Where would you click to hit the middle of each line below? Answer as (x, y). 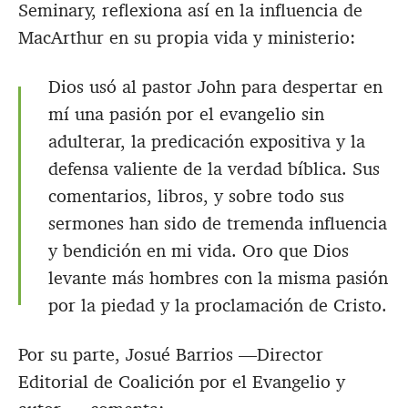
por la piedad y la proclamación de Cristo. (218, 306)
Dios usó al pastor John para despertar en (215, 87)
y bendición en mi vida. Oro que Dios (199, 251)
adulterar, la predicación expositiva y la (207, 142)
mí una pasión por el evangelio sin (186, 114)
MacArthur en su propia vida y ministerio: (187, 38)
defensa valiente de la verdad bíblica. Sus (214, 169)
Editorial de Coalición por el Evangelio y (182, 382)
